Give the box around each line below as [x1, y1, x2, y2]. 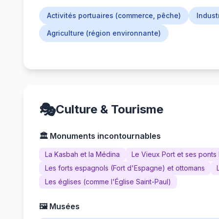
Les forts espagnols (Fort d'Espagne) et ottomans [45, 164, 205, 172]
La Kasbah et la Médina [45, 150, 120, 158]
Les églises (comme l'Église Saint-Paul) [45, 177, 171, 186]
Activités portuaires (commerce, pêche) [47, 11, 181, 20]
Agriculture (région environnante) [47, 29, 161, 37]
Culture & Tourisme [56, 102, 163, 116]
